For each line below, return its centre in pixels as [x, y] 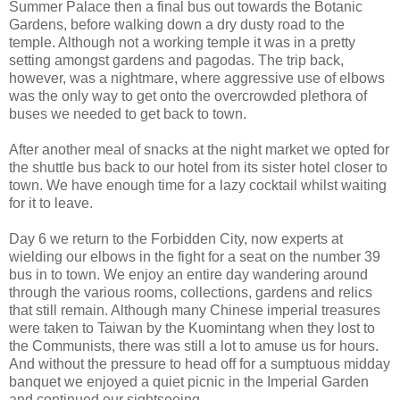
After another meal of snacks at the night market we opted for [199, 149]
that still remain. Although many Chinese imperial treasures [195, 310]
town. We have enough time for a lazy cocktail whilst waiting [198, 185]
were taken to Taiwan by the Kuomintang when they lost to [192, 328]
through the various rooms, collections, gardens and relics [191, 292]
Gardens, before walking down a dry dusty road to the [177, 24]
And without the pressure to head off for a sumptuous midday [200, 363]
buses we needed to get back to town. [128, 113]
